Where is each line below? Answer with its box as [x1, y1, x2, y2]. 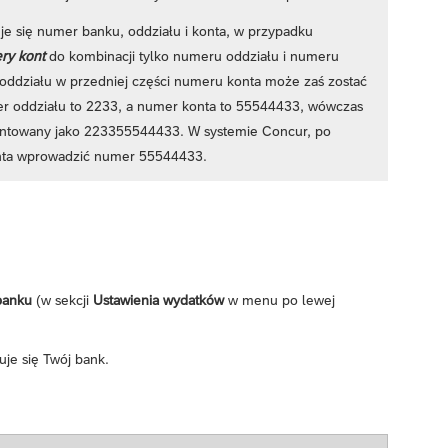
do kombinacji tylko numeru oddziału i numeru [45, 47, 340, 64]
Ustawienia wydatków [93, 292, 224, 309]
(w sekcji [32, 292, 93, 309]
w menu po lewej [224, 292, 335, 309]
